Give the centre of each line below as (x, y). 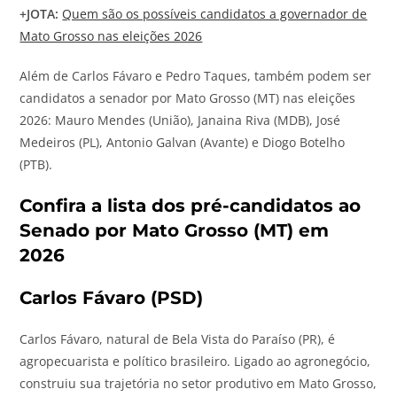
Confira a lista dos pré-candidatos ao (191, 205)
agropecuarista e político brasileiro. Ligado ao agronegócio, (195, 361)
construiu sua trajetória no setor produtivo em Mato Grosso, (198, 383)
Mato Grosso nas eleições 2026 (111, 35)
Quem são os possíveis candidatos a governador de (215, 13)
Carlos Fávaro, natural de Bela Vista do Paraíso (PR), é (178, 339)
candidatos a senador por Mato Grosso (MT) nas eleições (188, 97)
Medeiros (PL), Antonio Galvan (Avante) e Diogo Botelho (183, 142)
